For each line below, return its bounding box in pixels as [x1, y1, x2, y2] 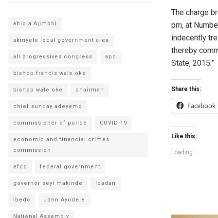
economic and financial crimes [13, 136, 109, 143]
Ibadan [95, 180, 116, 186]
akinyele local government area [13, 37, 109, 43]
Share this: [171, 86, 201, 93]
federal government [40, 163, 100, 170]
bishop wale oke [13, 87, 63, 93]
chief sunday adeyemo [13, 103, 82, 109]
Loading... [171, 149, 197, 156]
